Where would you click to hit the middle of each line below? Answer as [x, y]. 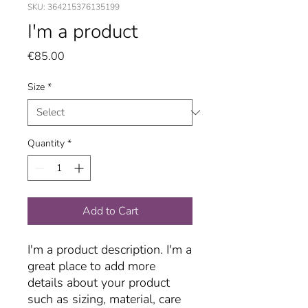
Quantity [46, 143]
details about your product [99, 283]
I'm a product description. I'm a [110, 250]
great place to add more [91, 266]
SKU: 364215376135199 [74, 7]
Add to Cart [110, 211]
